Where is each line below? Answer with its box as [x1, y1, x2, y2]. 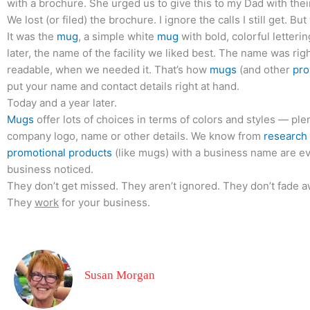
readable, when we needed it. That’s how [7, 62, 210, 76]
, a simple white [78, 29, 157, 43]
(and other [237, 62, 293, 76]
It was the [7, 29, 57, 43]
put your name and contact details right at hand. [7, 79, 239, 93]
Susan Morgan [84, 268, 155, 282]
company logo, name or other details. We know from [7, 129, 264, 143]
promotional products [7, 145, 112, 159]
